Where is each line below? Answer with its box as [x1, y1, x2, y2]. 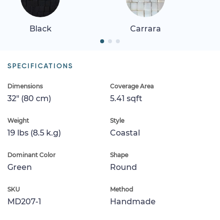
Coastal [110, 128, 140, 137]
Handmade [110, 196, 156, 206]
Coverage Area [110, 82, 154, 90]
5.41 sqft [110, 93, 142, 103]
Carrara [130, 24, 161, 33]
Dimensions [7, 82, 43, 90]
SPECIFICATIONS [7, 62, 73, 70]
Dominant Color [7, 151, 55, 159]
